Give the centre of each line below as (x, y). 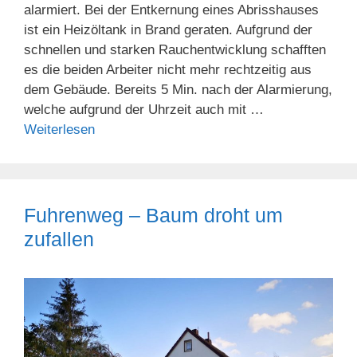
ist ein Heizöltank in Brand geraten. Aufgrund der (168, 30)
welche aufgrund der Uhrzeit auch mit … (144, 110)
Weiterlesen (59, 130)
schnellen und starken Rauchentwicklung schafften (175, 50)
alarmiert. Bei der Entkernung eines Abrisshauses (171, 10)
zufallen (59, 239)
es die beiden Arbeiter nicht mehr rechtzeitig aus (168, 70)
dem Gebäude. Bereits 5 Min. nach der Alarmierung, (178, 90)
